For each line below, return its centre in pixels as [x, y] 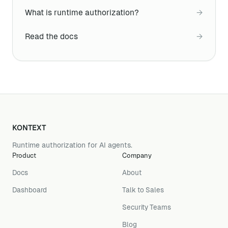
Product [24, 155]
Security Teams [147, 207]
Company [137, 155]
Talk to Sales [143, 190]
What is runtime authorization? [82, 12]
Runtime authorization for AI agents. [72, 145]
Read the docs [51, 36]
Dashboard [30, 190]
